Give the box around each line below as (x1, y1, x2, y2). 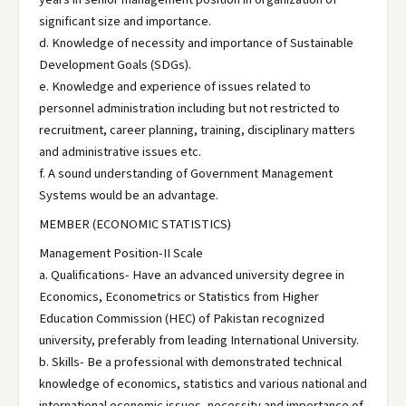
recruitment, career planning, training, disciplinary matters (39, 121, 355, 140)
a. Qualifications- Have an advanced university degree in (39, 266, 344, 285)
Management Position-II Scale (39, 244, 203, 263)
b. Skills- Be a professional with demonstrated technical (39, 353, 342, 372)
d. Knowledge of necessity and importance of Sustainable (39, 34, 353, 53)
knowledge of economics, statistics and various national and (39, 374, 367, 393)
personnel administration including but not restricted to (39, 99, 340, 118)
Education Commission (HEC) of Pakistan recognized (39, 309, 324, 328)
